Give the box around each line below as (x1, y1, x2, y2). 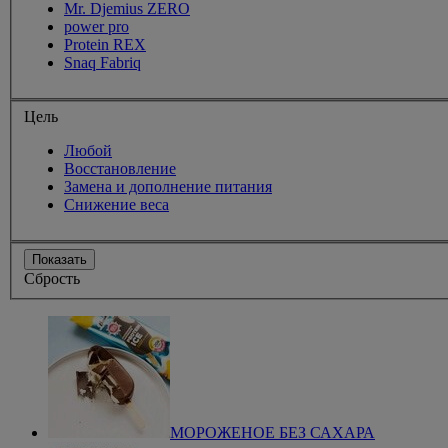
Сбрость (24, 270, 80, 288)
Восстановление (64, 159, 176, 177)
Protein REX (64, 36, 146, 54)
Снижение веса (64, 195, 169, 213)
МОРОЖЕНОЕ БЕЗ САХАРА (170, 424, 375, 442)
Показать (32, 252, 87, 268)
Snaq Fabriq (64, 54, 141, 72)
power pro (64, 18, 129, 36)
